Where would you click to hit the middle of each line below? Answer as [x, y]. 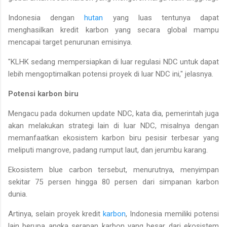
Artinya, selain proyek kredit [55, 214]
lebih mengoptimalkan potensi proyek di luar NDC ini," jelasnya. [111, 74]
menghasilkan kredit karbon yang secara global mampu [113, 30]
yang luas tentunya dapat [161, 17]
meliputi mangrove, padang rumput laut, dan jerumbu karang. [108, 150]
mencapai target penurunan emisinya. [70, 42]
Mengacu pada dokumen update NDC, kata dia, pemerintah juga [113, 113]
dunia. [19, 194]
